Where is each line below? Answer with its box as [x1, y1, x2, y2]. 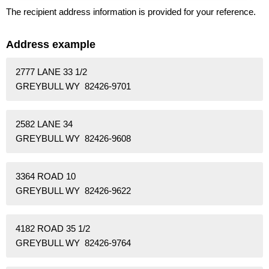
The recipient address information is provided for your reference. [6, 6, 256, 17]
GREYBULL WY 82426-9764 [16, 238, 131, 249]
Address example [6, 38, 95, 50]
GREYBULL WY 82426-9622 [16, 186, 131, 196]
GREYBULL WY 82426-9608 [16, 133, 131, 144]
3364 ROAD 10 [16, 171, 76, 182]
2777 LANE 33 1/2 [16, 67, 87, 77]
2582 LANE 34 [16, 119, 73, 130]
